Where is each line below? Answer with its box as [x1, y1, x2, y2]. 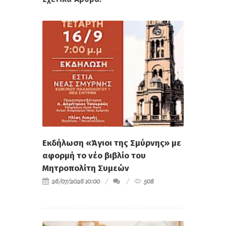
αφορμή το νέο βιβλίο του [42, 150, 146, 161]
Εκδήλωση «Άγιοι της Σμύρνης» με [42, 138, 181, 149]
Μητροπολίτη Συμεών [42, 163, 129, 174]
